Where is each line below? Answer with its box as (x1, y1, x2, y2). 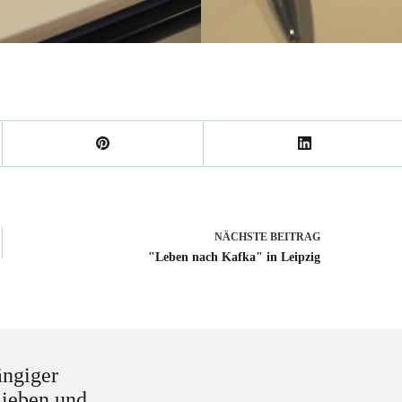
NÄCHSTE (214, 230, 270, 243)
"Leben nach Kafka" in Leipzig (148, 249, 320, 264)
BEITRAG (270, 230, 320, 243)
